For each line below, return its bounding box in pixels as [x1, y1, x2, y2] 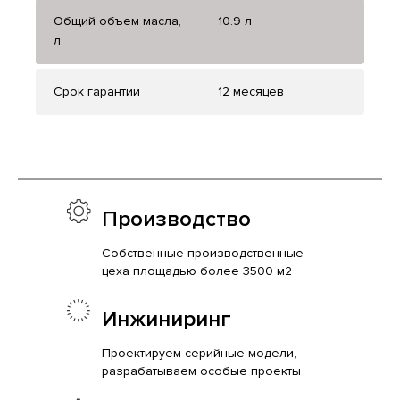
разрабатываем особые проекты [102, 363, 301, 379]
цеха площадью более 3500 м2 [102, 263, 292, 279]
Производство [102, 206, 251, 233]
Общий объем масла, [54, 13, 181, 29]
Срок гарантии [54, 84, 140, 100]
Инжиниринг [102, 306, 231, 333]
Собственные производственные [102, 246, 304, 262]
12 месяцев [218, 84, 284, 100]
